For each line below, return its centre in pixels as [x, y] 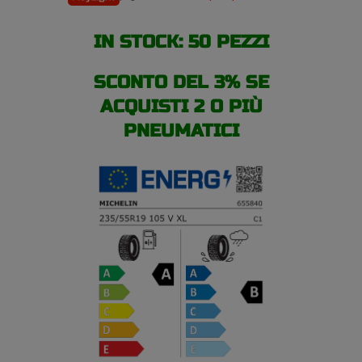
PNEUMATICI [181, 130]
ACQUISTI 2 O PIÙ [181, 106]
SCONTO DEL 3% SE [181, 82]
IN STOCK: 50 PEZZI [181, 42]
